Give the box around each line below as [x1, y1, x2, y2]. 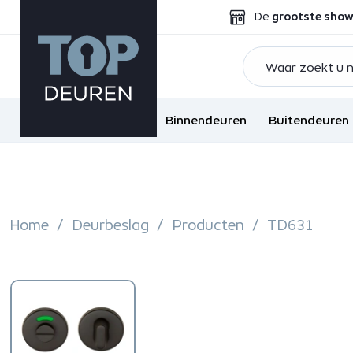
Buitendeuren [269, 113, 350, 127]
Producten [171, 217, 244, 233]
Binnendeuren [165, 113, 247, 127]
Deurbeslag [71, 217, 149, 233]
